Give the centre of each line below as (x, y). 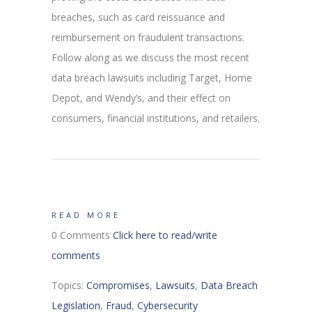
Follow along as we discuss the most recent (150, 57)
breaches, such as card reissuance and (138, 17)
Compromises (118, 285)
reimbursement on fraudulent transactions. (148, 37)
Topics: (69, 285)
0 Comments (82, 235)
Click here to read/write (165, 235)
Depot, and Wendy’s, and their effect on (141, 97)
